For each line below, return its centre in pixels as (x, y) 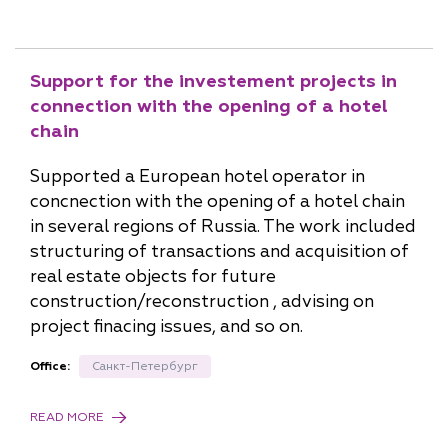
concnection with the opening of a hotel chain (217, 201)
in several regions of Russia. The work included (223, 226)
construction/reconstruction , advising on (202, 301)
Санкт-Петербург (145, 366)
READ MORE (67, 417)
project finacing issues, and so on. (168, 326)
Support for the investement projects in (213, 81)
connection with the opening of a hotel (209, 106)
